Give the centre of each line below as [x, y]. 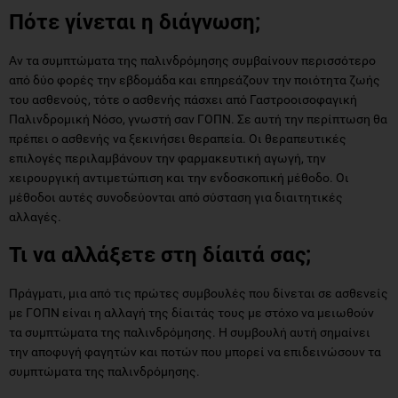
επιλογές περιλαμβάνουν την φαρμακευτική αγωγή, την [167, 158]
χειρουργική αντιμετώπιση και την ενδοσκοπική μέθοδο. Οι [179, 177]
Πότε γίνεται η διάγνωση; [135, 22]
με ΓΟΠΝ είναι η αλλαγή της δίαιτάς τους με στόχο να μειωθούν [191, 312]
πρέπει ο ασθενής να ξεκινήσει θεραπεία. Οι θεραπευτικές [178, 138]
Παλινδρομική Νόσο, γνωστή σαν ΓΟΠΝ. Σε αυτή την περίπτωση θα [198, 119]
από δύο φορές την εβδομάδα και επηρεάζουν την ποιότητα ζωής [195, 80]
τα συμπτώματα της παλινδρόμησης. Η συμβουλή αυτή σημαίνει [190, 332]
